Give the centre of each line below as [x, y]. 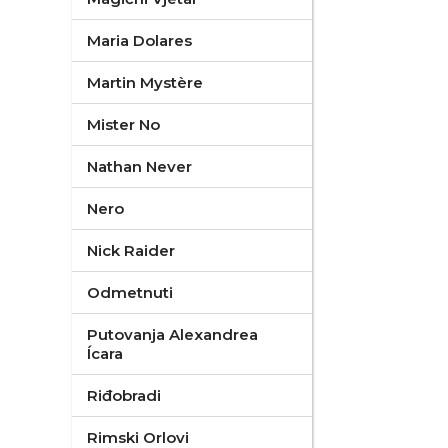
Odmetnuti [130, 292]
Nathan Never [139, 166]
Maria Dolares [139, 40]
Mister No [123, 124]
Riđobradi [124, 395]
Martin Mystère [145, 82]
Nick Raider [131, 250]
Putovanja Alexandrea [172, 334]
